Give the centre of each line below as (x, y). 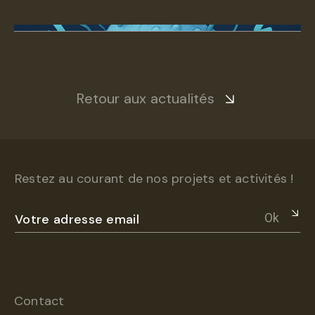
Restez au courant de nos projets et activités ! (154, 179)
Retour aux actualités (146, 99)
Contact (39, 301)
